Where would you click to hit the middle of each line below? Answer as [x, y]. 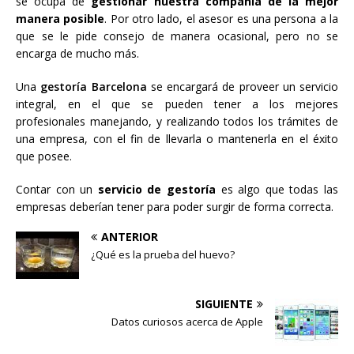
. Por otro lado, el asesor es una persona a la [222, 19]
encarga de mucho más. [77, 54]
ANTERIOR [130, 237]
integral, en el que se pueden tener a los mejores [177, 104]
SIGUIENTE [224, 304]
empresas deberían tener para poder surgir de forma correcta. [175, 207]
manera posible [60, 19]
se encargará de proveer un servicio [242, 87]
